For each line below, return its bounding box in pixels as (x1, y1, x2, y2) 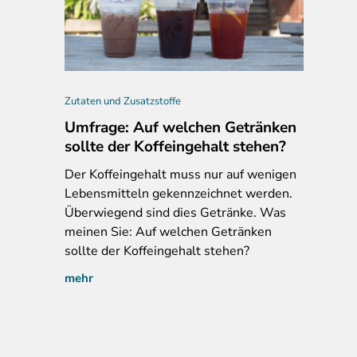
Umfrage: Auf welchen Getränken (65, 116, 296, 138)
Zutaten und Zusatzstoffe (65, 93, 181, 108)
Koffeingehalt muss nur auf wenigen (86, 165, 296, 183)
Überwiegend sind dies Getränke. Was (65, 203, 286, 222)
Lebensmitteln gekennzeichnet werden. (65, 184, 292, 202)
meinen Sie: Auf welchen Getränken (65, 222, 272, 241)
